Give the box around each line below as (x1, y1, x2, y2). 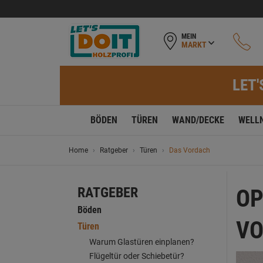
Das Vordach (169, 146, 210, 154)
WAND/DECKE (172, 114, 224, 126)
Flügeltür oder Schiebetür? (89, 251, 184, 261)
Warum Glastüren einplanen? (89, 237, 194, 247)
